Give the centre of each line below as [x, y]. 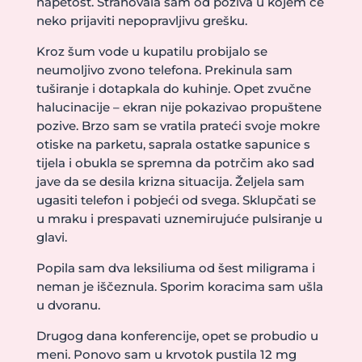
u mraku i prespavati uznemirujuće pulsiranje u [179, 219]
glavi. [51, 237]
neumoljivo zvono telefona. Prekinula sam [164, 70]
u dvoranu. [68, 305]
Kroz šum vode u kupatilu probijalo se [152, 51]
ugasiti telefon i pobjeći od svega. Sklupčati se [176, 200]
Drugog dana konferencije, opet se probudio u [177, 336]
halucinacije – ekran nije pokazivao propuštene [179, 107]
